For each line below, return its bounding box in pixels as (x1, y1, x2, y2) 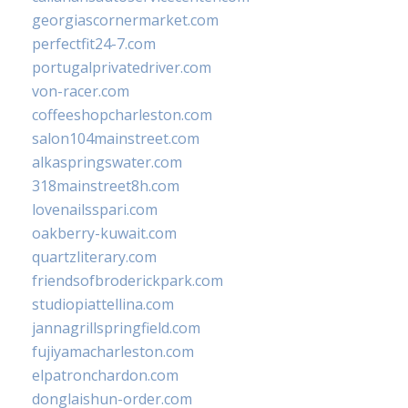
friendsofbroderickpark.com (32, 270, 223, 291)
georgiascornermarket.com (32, 10, 219, 31)
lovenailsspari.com (32, 199, 158, 220)
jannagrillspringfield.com (32, 318, 200, 339)
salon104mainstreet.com (32, 128, 199, 149)
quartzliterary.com (32, 247, 157, 268)
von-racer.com (32, 81, 129, 102)
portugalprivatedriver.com (32, 57, 211, 78)
